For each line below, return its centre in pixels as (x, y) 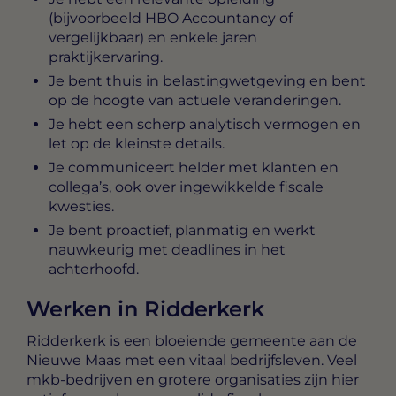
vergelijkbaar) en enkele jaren (153, 38)
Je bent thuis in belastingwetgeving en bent (207, 81)
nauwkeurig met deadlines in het (167, 250)
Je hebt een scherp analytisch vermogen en (205, 125)
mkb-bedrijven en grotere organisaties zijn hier (193, 380)
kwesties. (81, 207)
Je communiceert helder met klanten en (194, 168)
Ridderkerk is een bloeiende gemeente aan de (192, 341)
